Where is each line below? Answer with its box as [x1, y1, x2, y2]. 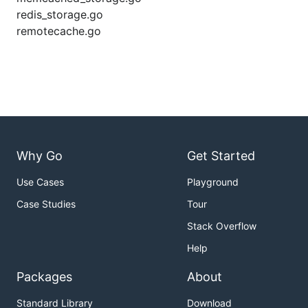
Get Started [187, 148, 255, 164]
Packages [16, 269, 72, 285]
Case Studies [16, 198, 76, 210]
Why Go [16, 148, 63, 164]
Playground [187, 176, 239, 188]
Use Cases [16, 176, 64, 188]
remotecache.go [16, 24, 101, 38]
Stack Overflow [187, 220, 256, 232]
